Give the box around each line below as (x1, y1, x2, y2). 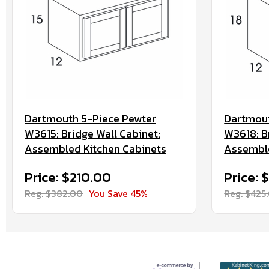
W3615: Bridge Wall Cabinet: (25, 125, 160, 142)
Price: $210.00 (25, 168, 111, 187)
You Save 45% (89, 186, 148, 201)
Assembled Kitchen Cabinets (25, 141, 166, 157)
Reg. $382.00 (25, 186, 83, 201)
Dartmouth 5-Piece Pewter (25, 110, 156, 127)
